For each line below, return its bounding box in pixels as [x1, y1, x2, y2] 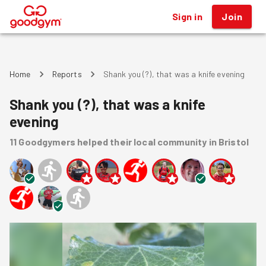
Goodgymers [18, 136, 75, 147]
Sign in [172, 11, 203, 22]
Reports [52, 69, 82, 79]
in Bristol [208, 136, 249, 147]
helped [77, 136, 109, 147]
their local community [110, 136, 207, 147]
